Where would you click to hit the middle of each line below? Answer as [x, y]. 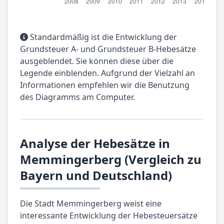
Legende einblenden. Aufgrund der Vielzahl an [107, 73]
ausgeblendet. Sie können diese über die [97, 61]
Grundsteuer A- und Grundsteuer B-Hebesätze [108, 49]
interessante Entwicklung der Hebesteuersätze [109, 216]
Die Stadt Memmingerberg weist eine [91, 204]
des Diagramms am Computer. [77, 97]
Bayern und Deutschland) [96, 175]
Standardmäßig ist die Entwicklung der [102, 37]
